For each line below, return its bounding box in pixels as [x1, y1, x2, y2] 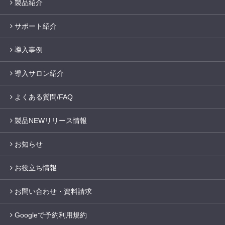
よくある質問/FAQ [15, 93, 73, 101]
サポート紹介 [15, 22, 57, 31]
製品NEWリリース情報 [15, 117, 87, 125]
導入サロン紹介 [15, 69, 64, 78]
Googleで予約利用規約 [15, 211, 87, 219]
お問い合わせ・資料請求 [15, 187, 92, 196]
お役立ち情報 [15, 164, 57, 172]
